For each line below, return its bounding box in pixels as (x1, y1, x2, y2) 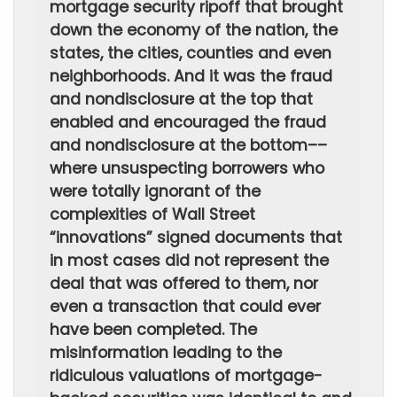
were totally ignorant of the (50, 181, 261, 202)
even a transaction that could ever (50, 296, 321, 317)
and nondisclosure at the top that (50, 89, 313, 110)
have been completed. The (50, 319, 257, 340)
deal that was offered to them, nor (50, 273, 318, 294)
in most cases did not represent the (50, 250, 329, 271)
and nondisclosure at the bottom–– (50, 135, 327, 156)
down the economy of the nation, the (50, 19, 338, 41)
